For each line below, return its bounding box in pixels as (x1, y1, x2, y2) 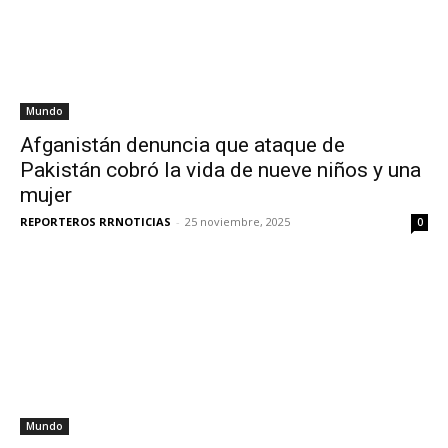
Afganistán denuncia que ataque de (20, 133, 345, 158)
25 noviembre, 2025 (185, 214, 290, 230)
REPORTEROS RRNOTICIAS (20, 214, 171, 230)
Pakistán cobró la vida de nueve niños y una (20, 158, 421, 183)
